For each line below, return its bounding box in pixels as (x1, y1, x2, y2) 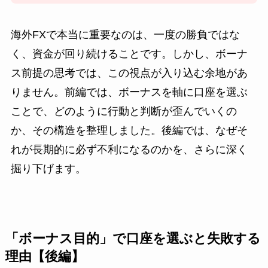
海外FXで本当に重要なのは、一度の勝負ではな (10, 29, 240, 41)
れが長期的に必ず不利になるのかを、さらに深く (10, 144, 248, 156)
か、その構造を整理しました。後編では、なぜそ (10, 124, 248, 137)
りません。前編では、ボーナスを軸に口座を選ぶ (10, 86, 248, 99)
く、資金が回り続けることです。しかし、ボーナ (10, 48, 248, 60)
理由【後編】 (5, 249, 84, 264)
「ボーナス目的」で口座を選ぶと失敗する (5, 232, 261, 246)
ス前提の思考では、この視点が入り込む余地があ (10, 67, 248, 80)
